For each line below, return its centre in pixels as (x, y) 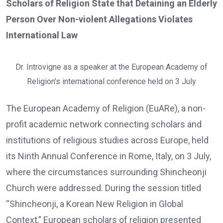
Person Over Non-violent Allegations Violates (99, 19)
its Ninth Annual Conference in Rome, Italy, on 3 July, (109, 156)
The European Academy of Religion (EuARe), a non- (106, 108)
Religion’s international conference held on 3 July (111, 81)
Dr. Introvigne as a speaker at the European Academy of (111, 67)
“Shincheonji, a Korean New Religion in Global (95, 204)
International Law (42, 35)
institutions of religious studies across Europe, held (107, 140)
